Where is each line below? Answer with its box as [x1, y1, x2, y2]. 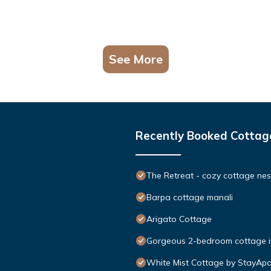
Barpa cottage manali [146, 191, 233, 203]
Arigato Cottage [146, 213, 212, 224]
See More [108, 51, 163, 67]
